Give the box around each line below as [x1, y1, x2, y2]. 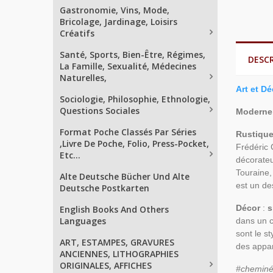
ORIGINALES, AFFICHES [60, 260, 152, 271]
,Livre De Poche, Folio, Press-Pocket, [60, 138, 209, 149]
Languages [60, 215, 106, 227]
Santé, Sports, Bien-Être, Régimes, [60, 49, 205, 60]
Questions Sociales [60, 105, 140, 116]
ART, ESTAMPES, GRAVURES [60, 236, 174, 248]
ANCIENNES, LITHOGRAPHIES [60, 248, 179, 260]
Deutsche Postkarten [60, 182, 149, 194]
